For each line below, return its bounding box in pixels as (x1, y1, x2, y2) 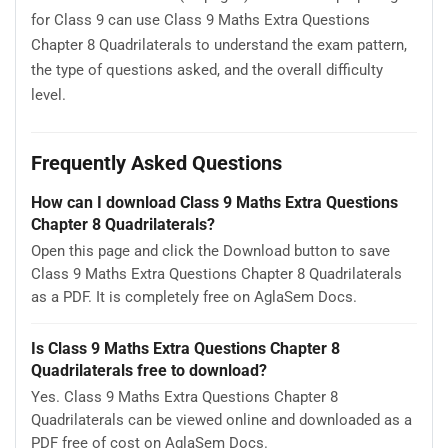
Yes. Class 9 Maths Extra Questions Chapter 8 (31, 388, 338, 407)
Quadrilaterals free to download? (31, 360, 267, 380)
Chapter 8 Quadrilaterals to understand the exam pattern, (31, 35, 407, 54)
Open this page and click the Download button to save (31, 242, 390, 261)
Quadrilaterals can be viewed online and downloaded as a (31, 411, 412, 430)
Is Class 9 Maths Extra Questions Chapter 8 (31, 338, 340, 358)
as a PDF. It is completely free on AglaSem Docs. (31, 288, 357, 307)
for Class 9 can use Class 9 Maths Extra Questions (31, 10, 370, 29)
